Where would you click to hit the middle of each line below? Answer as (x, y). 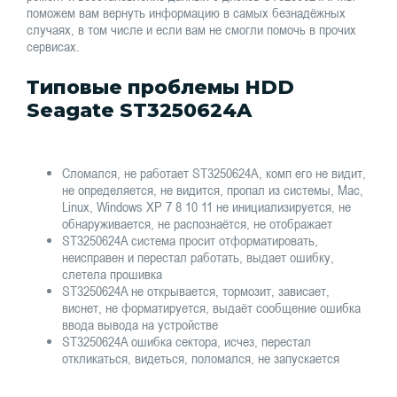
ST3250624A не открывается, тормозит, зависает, (196, 291)
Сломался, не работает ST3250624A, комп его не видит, (214, 173)
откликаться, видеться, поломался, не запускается (201, 358)
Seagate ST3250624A (139, 111)
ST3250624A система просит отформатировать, (190, 241)
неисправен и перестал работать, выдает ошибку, (198, 257)
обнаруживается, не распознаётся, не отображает (197, 224)
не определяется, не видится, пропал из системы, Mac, (213, 190)
